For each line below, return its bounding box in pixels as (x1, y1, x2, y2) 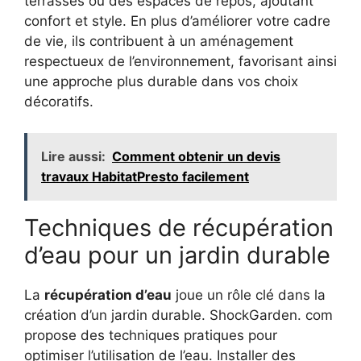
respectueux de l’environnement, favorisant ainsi (24, 53, 337, 70)
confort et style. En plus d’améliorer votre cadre (24, 13, 330, 30)
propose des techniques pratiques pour (24, 326, 277, 343)
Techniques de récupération (24, 213, 334, 242)
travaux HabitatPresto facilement (41, 168, 249, 185)
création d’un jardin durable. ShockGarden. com (24, 306, 333, 323)
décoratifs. (24, 93, 93, 110)
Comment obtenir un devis (112, 147, 280, 164)
